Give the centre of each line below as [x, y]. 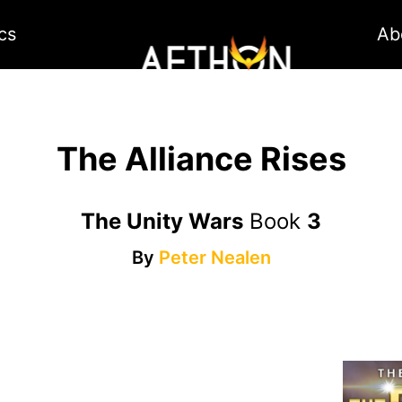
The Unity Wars [162, 222]
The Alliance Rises [201, 159]
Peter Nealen [214, 258]
